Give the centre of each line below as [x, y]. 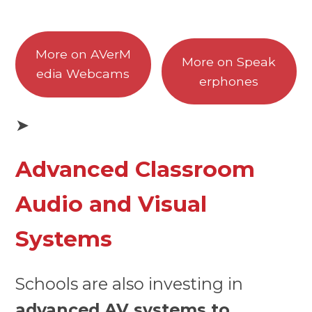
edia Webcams [83, 74]
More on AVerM [83, 54]
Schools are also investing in [130, 283]
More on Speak [229, 61]
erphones [229, 81]
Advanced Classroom [135, 170]
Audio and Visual [111, 204]
